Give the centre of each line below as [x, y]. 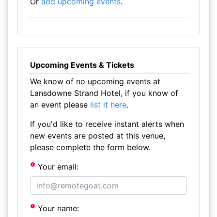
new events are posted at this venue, [97, 136]
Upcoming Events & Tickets [82, 65]
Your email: [57, 167]
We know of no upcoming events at [95, 81]
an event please [60, 105]
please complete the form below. [90, 147]
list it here [108, 105]
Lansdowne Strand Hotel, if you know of [104, 93]
